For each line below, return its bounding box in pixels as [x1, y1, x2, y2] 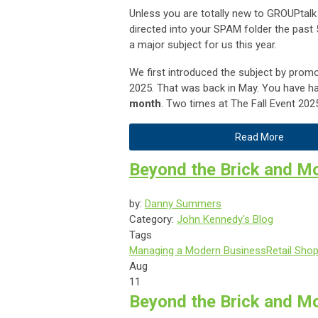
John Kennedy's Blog [177, 213, 273, 226]
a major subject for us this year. [129, 38, 277, 52]
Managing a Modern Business [129, 244, 266, 258]
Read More [234, 131, 284, 143]
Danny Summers [145, 197, 221, 211]
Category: [129, 213, 177, 226]
